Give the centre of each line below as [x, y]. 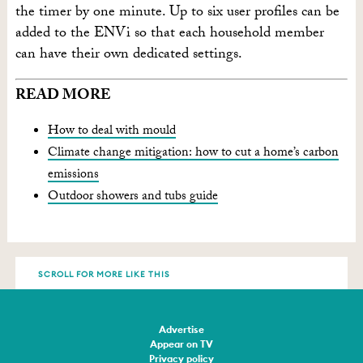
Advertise [181, 330]
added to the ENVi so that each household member [169, 35]
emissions [73, 176]
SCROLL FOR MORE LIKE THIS [104, 275]
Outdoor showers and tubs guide [132, 198]
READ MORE [63, 97]
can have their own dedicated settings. [128, 56]
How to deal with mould [111, 132]
